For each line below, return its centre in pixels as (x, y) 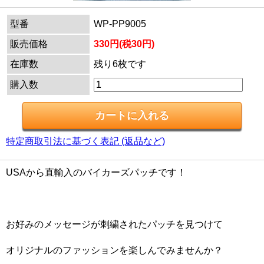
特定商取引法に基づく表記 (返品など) (85, 141)
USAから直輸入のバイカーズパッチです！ (96, 173)
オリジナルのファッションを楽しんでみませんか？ (114, 250)
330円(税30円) (124, 44)
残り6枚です (120, 64)
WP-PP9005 (120, 24)
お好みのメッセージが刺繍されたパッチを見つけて (114, 225)
